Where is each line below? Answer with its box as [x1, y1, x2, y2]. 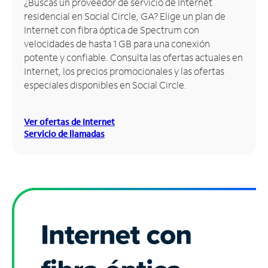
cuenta [9, 31, 41, 44]
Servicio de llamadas [24, 127, 105, 139]
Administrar [9, 17, 64, 30]
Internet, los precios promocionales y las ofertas [24, 64, 224, 77]
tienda [9, 70, 38, 83]
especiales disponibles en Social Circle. [24, 78, 187, 91]
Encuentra [9, 41, 56, 54]
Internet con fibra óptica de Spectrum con [24, 23, 199, 36]
